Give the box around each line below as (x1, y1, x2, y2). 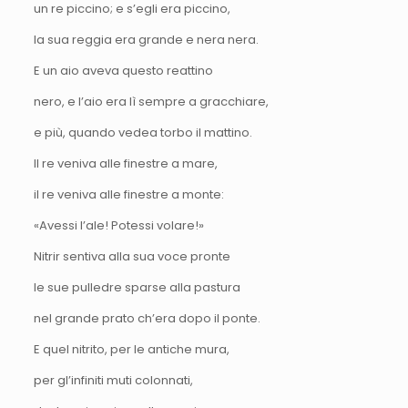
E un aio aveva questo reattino (33, 61, 213, 79)
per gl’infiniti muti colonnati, (33, 371, 193, 389)
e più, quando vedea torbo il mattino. (33, 123, 252, 141)
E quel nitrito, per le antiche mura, (33, 340, 229, 358)
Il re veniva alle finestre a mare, (33, 154, 218, 172)
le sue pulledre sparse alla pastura (33, 278, 240, 296)
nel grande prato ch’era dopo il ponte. (33, 309, 260, 327)
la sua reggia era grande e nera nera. (33, 30, 259, 48)
